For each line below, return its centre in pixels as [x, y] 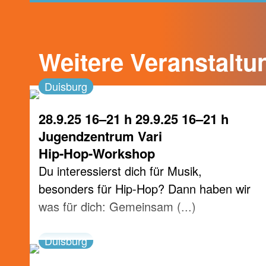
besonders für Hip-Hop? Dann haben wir [145, 189]
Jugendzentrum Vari [100, 136]
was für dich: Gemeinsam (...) [117, 206]
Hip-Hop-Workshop [97, 153]
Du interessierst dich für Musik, [120, 171]
